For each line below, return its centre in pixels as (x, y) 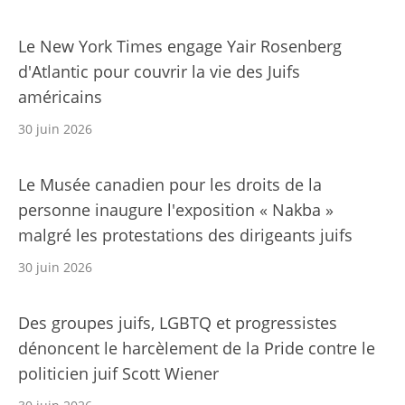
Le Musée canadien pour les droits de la (170, 185)
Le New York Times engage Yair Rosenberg (180, 47)
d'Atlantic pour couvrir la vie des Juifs (159, 72)
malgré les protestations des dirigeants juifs (185, 235)
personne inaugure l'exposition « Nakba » (176, 210)
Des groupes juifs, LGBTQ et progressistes (178, 323)
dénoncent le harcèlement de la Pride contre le (197, 348)
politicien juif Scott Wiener (118, 374)
